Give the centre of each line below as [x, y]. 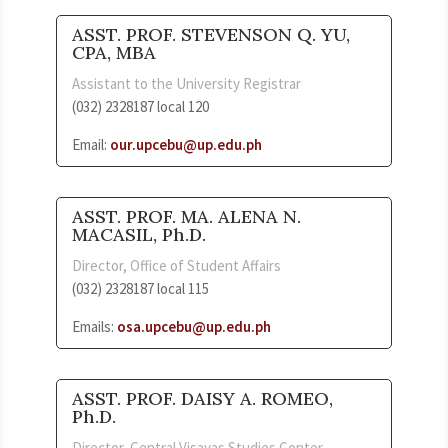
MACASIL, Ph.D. [139, 234]
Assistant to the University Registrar [186, 83]
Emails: [94, 326]
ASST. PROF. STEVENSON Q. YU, [211, 34]
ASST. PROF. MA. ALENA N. [186, 216]
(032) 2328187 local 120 [140, 106]
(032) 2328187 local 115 [140, 288]
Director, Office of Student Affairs [176, 265]
